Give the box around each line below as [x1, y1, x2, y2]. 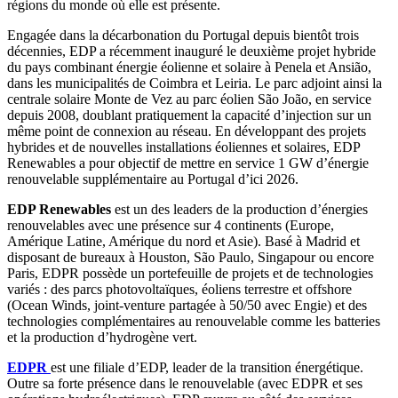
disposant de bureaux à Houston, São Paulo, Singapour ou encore [7, 249, 374, 265]
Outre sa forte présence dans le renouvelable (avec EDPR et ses [7, 375, 362, 391]
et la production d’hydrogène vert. [7, 329, 197, 345]
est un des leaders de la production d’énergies [111, 201, 368, 217]
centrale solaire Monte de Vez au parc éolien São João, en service [7, 91, 371, 107]
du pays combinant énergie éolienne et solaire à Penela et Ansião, [7, 59, 371, 75]
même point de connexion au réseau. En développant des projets [7, 123, 366, 139]
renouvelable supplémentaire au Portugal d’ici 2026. [7, 171, 298, 187]
